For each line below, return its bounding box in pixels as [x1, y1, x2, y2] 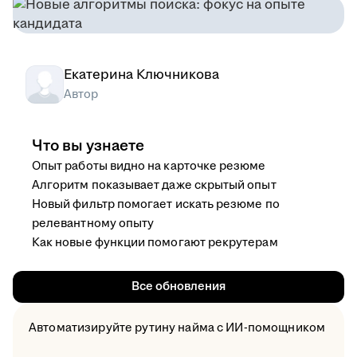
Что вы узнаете [32, 135, 144, 157]
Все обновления [131, 278, 226, 295]
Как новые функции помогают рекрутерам [32, 234, 278, 251]
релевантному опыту [32, 215, 155, 232]
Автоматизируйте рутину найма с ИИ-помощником [29, 320, 326, 336]
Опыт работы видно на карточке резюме [32, 158, 266, 175]
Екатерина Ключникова [64, 65, 219, 84]
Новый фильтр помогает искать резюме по [32, 196, 280, 213]
